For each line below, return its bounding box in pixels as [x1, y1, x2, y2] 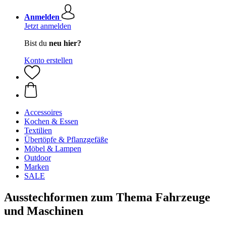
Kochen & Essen [24, 117, 78, 126]
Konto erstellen [24, 56, 73, 65]
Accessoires [24, 108, 62, 117]
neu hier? [49, 39, 81, 47]
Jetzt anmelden [24, 22, 71, 30]
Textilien [24, 126, 52, 135]
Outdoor [24, 153, 51, 162]
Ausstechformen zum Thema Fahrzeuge [4, 190, 210, 204]
